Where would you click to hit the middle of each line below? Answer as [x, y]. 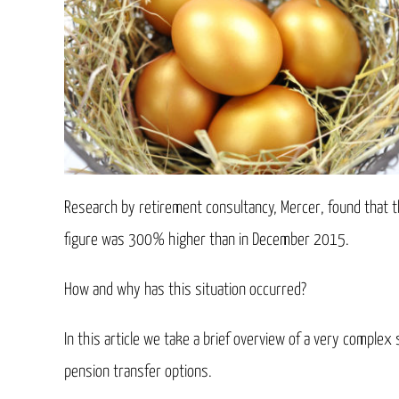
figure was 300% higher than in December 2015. [207, 240]
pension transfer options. [138, 371]
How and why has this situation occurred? [185, 289]
